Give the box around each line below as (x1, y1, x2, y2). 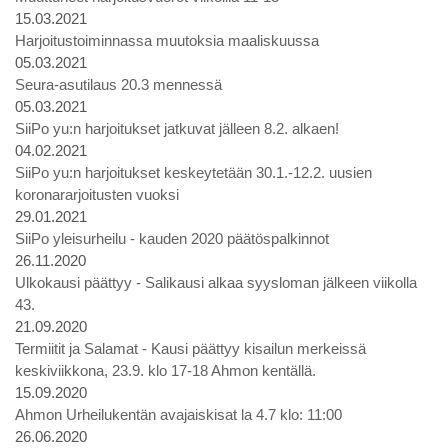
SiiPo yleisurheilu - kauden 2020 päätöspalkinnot (15, 230, 329, 247)
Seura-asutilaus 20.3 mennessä (15, 76, 222, 93)
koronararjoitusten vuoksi (15, 186, 179, 203)
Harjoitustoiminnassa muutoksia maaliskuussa (15, 32, 319, 49)
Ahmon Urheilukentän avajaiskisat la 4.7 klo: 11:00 (15, 406, 342, 423)
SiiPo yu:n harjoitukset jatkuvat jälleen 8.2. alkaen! (15, 120, 339, 137)
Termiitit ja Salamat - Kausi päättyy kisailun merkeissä (15, 340, 366, 357)
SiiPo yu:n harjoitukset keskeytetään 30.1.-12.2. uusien (15, 164, 372, 181)
